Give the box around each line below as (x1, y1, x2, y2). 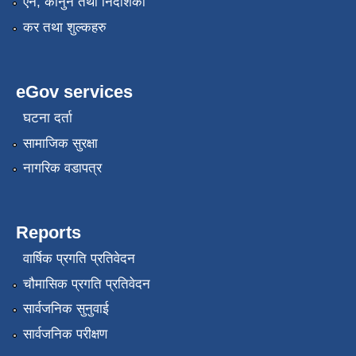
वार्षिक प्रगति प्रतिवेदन (22, 251, 135, 267)
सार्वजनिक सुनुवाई (22, 301, 109, 317)
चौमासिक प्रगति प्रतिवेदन (22, 276, 150, 292)
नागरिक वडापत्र (22, 161, 102, 176)
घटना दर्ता (22, 110, 72, 126)
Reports (16, 222, 81, 243)
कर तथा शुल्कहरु (22, 19, 106, 35)
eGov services (16, 81, 133, 102)
